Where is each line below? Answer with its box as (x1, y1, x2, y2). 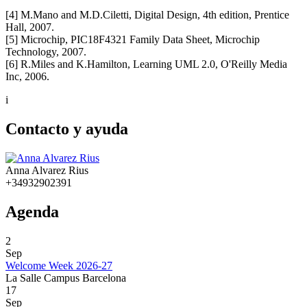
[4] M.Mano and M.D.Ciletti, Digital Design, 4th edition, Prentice (5, 9, 289, 21)
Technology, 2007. (5, 46, 86, 58)
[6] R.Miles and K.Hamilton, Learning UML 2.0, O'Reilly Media (5, 58, 287, 71)
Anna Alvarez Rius (5, 164, 88, 177)
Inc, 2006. (5, 71, 49, 83)
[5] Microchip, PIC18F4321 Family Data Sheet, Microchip (5, 34, 260, 46)
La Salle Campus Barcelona (5, 271, 126, 284)
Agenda (5, 202, 59, 221)
